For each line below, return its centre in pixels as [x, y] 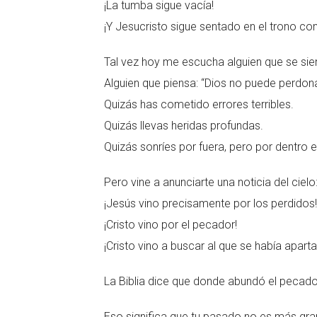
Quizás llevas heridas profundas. [184, 126]
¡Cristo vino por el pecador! [171, 225]
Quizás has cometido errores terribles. [199, 104]
